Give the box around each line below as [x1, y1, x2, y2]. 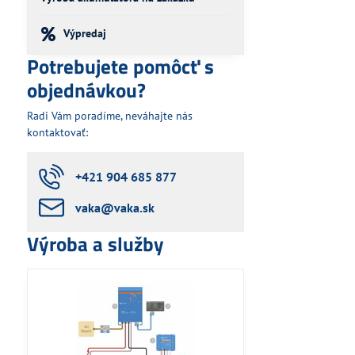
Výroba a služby [26, 229, 164, 259]
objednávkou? [26, 75, 146, 105]
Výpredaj [63, 26, 106, 40]
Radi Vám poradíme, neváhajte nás [26, 109, 193, 123]
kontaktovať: [26, 125, 88, 139]
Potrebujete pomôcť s [26, 52, 214, 82]
